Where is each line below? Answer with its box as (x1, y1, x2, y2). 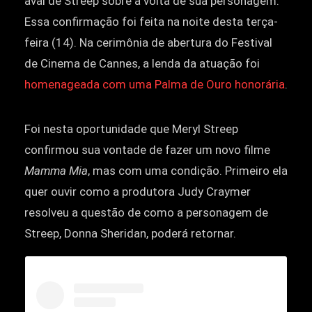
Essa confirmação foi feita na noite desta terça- (24, 15, 278, 29)
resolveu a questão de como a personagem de (24, 205, 268, 220)
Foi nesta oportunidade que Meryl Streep (24, 122, 238, 136)
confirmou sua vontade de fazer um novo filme (24, 143, 270, 157)
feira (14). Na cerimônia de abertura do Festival (24, 36, 272, 50)
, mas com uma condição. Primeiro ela (88, 164, 288, 178)
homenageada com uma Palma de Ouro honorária (24, 77, 285, 92)
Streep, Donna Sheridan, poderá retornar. (24, 226, 236, 241)
